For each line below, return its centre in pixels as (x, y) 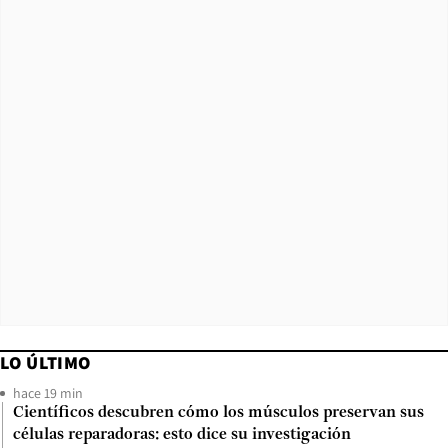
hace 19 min (48, 393)
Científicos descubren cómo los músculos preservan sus (218, 413)
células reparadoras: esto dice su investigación (182, 435)
